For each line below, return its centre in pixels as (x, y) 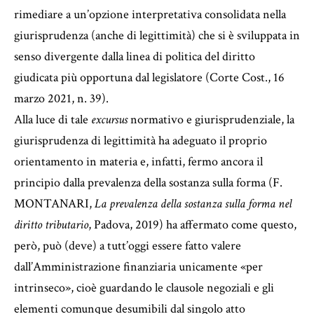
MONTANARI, (54, 203)
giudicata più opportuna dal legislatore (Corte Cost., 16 (149, 77)
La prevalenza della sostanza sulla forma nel (193, 203)
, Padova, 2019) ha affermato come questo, (192, 224)
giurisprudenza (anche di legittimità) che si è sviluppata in (157, 35)
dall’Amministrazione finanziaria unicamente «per (138, 266)
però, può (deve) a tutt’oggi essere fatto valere (128, 245)
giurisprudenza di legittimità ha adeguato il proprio (141, 140)
